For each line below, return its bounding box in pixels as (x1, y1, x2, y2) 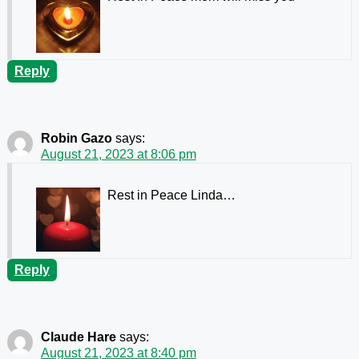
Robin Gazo (40, 131, 112, 146)
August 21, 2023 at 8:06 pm (40, 147, 196, 162)
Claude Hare (40, 330, 116, 345)
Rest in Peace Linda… (107, 188, 236, 203)
